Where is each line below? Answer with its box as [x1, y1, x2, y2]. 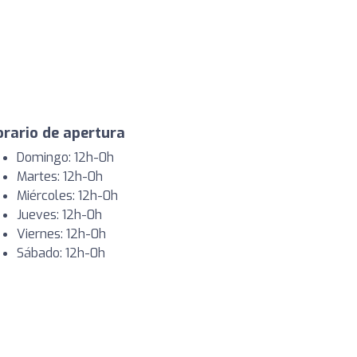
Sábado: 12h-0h [17, 244, 105, 261]
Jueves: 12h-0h [17, 206, 102, 223]
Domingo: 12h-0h [17, 148, 114, 166]
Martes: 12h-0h [17, 167, 103, 185]
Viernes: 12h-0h [17, 225, 106, 242]
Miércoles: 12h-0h [17, 186, 118, 204]
